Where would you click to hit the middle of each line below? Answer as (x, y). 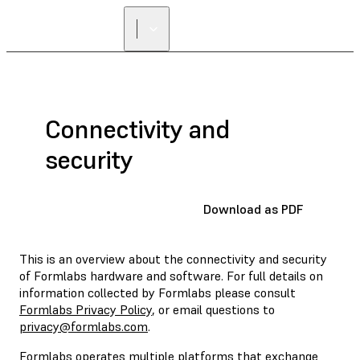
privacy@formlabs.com (84, 326)
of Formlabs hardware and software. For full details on (171, 275)
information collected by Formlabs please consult (157, 292)
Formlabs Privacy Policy (86, 309)
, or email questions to (213, 309)
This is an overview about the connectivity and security (173, 258)
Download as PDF (253, 209)
